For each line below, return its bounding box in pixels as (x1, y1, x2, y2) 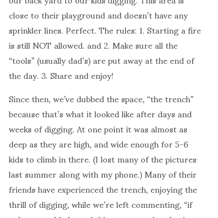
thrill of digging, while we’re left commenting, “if (9, 191, 192, 217)
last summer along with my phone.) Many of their (9, 161, 197, 186)
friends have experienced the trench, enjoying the (9, 176, 197, 201)
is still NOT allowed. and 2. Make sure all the (9, 32, 178, 57)
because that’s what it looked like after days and (9, 100, 192, 126)
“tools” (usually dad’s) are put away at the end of (9, 47, 194, 73)
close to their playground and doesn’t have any (9, 1, 188, 27)
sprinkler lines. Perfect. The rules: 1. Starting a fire (9, 17, 201, 42)
